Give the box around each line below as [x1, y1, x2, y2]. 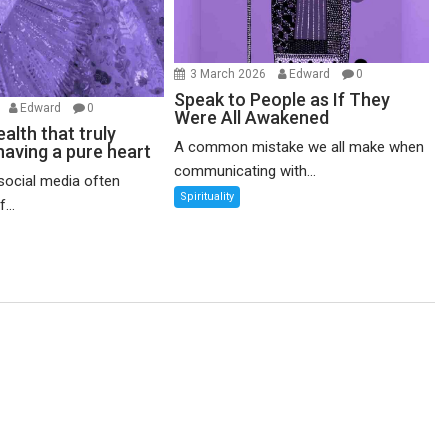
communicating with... [174, 162, 317, 181]
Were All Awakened [174, 107, 330, 129]
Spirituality [180, 190, 235, 204]
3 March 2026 [190, 67, 270, 82]
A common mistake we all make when [174, 138, 425, 157]
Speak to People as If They [174, 89, 391, 111]
